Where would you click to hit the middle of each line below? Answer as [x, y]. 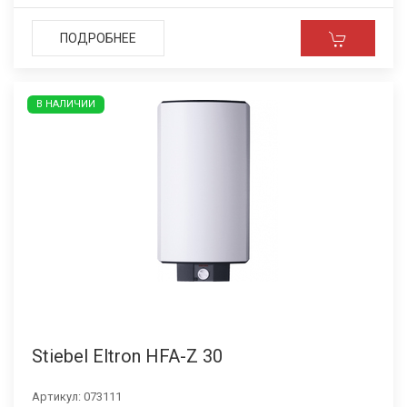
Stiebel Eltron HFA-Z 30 [127, 356]
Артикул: [58, 397]
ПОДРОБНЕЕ [98, 38]
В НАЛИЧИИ [66, 104]
